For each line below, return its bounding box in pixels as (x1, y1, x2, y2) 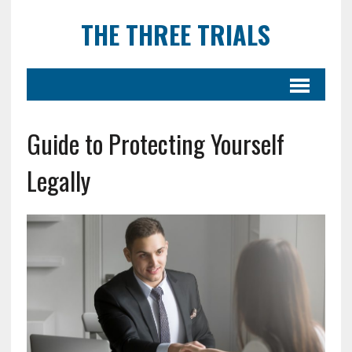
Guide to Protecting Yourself (26, 125, 284, 162)
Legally (26, 162, 90, 199)
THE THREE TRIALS (81, 16, 271, 53)
